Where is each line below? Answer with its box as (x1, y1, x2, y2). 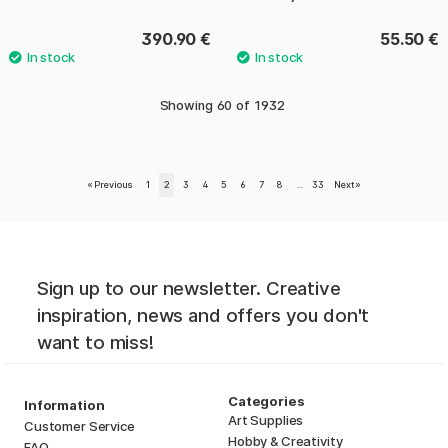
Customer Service (24, 417, 135, 434)
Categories (228, 392, 305, 409)
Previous (94, 178, 133, 190)
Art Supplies (228, 411, 304, 428)
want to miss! (36, 330, 154, 354)
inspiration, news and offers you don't (36, 303, 370, 327)
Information (24, 396, 105, 413)
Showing (159, 97, 213, 113)
